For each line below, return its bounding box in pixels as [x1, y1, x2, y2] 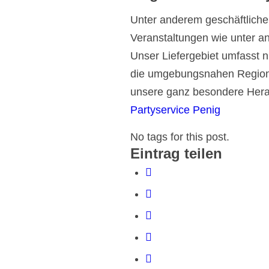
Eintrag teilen [130, 145, 222, 162]
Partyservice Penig [130, 104, 220, 116]
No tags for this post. [130, 131, 229, 144]
